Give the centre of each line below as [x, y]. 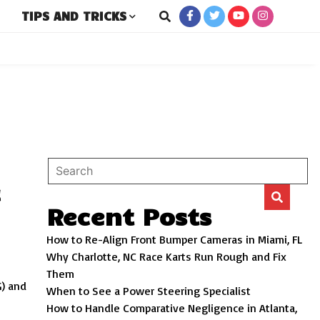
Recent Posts [129, 216]
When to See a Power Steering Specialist [149, 291]
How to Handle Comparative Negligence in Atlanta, [172, 308]
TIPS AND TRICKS [74, 16]
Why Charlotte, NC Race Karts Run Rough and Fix [167, 256]
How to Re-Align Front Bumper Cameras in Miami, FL [175, 239]
